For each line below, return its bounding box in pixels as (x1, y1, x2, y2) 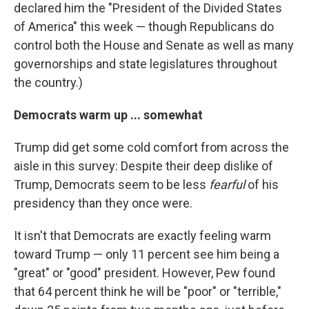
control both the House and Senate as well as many (14, 38, 294, 53)
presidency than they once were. (14, 196, 192, 211)
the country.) (14, 75, 83, 90)
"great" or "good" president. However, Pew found (14, 266, 275, 281)
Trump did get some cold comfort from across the (14, 140, 289, 155)
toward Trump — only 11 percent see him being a (14, 247, 279, 262)
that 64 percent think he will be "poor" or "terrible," (14, 284, 281, 299)
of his (245, 177, 279, 192)
